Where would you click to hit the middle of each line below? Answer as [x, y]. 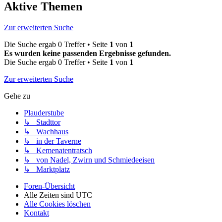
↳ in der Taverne [53, 141]
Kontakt [36, 213]
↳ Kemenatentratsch [58, 151]
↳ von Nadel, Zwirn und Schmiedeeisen [89, 160]
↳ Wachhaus [46, 132]
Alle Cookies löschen [57, 204]
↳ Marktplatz [47, 169]
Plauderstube [44, 113]
